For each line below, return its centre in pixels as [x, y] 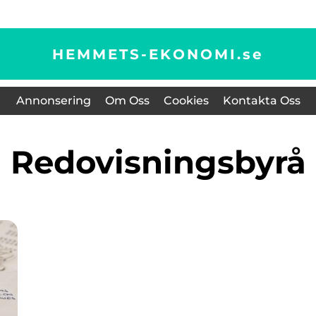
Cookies [186, 101]
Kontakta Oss [261, 101]
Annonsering [53, 101]
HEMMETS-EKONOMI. [147, 54]
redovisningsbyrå [170, 162]
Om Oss [127, 101]
